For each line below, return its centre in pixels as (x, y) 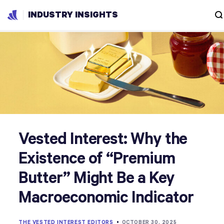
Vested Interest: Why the (103, 139)
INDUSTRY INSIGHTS (73, 15)
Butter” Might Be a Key (96, 178)
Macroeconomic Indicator (106, 198)
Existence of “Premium (97, 159)
